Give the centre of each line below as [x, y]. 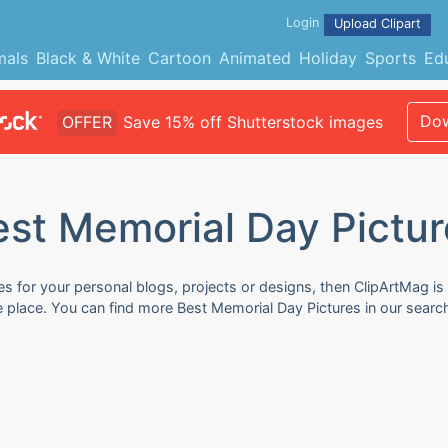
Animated [254, 58]
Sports [390, 58]
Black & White [87, 58]
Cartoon [179, 58]
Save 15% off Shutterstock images [252, 122]
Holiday [327, 58]
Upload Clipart [377, 23]
